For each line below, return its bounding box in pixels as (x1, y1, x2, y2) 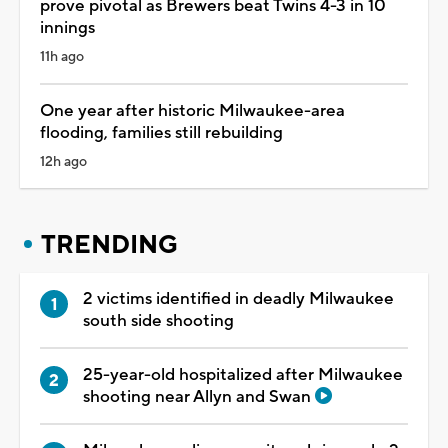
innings (40, 16, 95, 39)
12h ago (40, 152, 87, 171)
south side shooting (83, 309, 234, 332)
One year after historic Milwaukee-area (40, 99, 345, 122)
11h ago (40, 47, 84, 66)
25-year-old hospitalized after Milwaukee (83, 363, 403, 386)
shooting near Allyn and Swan (83, 385, 315, 408)
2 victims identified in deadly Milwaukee (83, 287, 394, 310)
